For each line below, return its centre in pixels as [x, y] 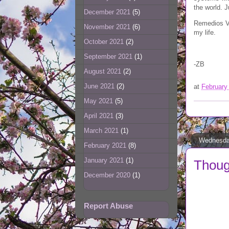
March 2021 [101, 131]
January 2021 [104, 161]
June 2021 [99, 86]
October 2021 [104, 42]
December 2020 [107, 175]
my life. [205, 32]
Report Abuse [108, 205]
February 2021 [105, 146]
